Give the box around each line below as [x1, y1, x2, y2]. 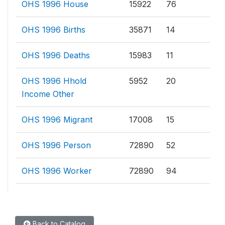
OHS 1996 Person [22, 140, 91, 150]
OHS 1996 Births [22, 25, 85, 35]
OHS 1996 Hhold [22, 76, 86, 86]
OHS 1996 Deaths [22, 50, 90, 60]
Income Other [22, 89, 74, 99]
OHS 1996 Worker [22, 166, 92, 176]
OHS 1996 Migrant [22, 115, 92, 125]
